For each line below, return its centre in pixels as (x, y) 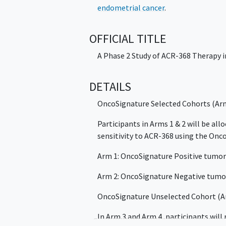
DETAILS (110, 87)
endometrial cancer (131, 7)
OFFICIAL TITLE (128, 38)
